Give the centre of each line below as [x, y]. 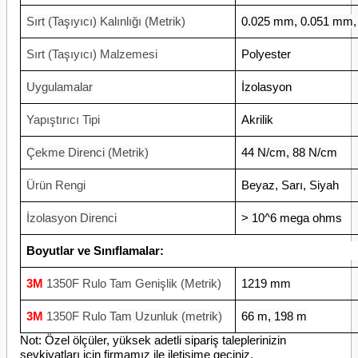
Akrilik [258, 119]
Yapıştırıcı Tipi [64, 119]
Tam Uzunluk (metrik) [166, 316]
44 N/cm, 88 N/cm [290, 152]
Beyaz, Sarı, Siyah [290, 185]
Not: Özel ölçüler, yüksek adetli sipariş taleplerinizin [153, 340]
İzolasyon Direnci [72, 218]
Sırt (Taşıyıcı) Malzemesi [92, 54]
